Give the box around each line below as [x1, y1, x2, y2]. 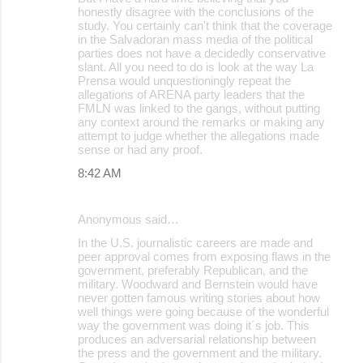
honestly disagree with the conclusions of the [78, 4, 314, 19]
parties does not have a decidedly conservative [78, 45, 326, 60]
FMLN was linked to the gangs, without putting [78, 100, 320, 115]
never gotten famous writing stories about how [78, 290, 320, 305]
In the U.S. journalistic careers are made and [78, 235, 313, 250]
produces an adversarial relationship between [78, 331, 316, 346]
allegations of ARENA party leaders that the [78, 87, 305, 101]
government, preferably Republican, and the [78, 263, 308, 277]
